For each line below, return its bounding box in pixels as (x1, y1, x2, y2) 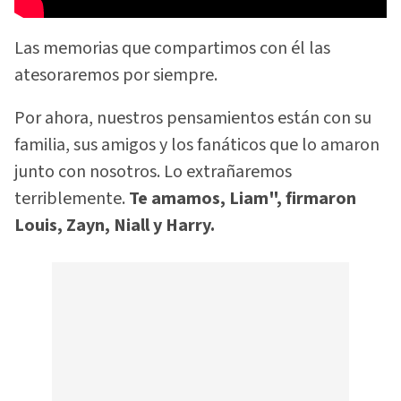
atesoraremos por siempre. (14, 62, 218, 88)
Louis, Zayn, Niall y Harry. (14, 213, 215, 239)
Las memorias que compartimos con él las (14, 35, 330, 61)
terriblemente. (14, 186, 125, 212)
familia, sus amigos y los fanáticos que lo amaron (14, 132, 380, 158)
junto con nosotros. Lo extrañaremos (14, 159, 292, 185)
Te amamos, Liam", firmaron (125, 186, 356, 212)
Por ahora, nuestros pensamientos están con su (14, 106, 371, 132)
